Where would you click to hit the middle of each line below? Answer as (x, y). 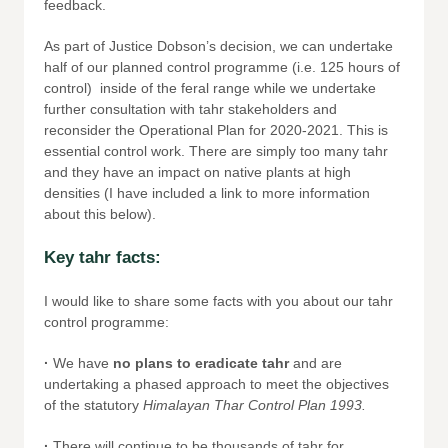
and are (317, 363)
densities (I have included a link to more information (207, 193)
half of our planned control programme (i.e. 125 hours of (222, 67)
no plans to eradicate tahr (203, 363)
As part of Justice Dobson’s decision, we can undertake (218, 46)
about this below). (100, 214)
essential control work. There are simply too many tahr (216, 151)
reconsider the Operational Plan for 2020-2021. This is (216, 130)
